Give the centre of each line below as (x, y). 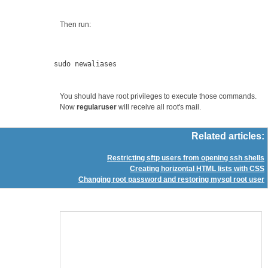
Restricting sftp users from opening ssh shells (186, 158)
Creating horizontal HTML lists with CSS (197, 169)
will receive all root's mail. (159, 107)
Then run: (75, 24)
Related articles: (228, 136)
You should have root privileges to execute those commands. (158, 96)
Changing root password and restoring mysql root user (171, 180)
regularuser (96, 107)
